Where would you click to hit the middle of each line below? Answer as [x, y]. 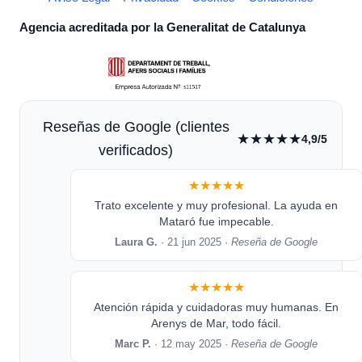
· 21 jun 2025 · [195, 243]
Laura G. [137, 243]
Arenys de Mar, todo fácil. [217, 324]
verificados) [136, 151]
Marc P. [133, 345]
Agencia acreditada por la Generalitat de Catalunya [162, 28]
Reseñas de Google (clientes [136, 127]
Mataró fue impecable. [216, 222]
